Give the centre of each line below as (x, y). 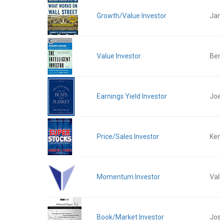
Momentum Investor (128, 177)
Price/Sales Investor (128, 137)
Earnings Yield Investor (132, 96)
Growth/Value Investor (132, 16)
